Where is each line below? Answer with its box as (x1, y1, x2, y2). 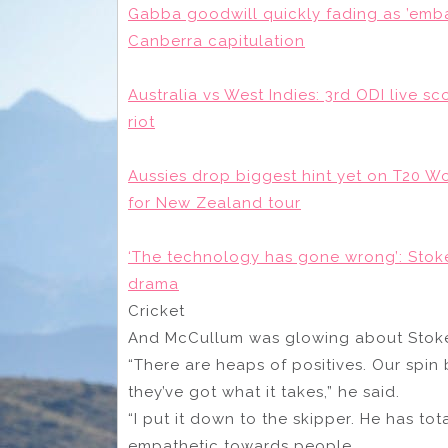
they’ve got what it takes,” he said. (128, 383, 400, 402)
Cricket (128, 302, 185, 321)
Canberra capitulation (128, 32, 305, 51)
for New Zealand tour (128, 194, 301, 213)
